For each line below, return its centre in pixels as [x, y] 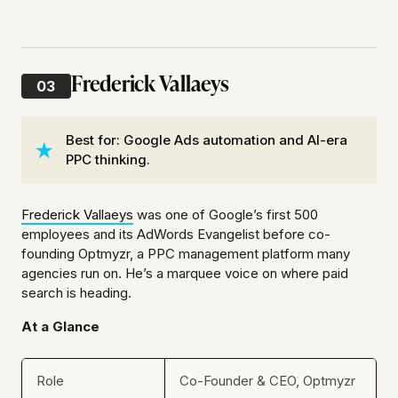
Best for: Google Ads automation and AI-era [207, 140]
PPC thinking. [108, 160]
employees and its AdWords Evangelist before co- [176, 235]
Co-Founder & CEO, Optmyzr [267, 381]
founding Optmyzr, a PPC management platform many [186, 254]
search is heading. [76, 293]
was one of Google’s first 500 [226, 215]
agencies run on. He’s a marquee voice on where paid [185, 274]
